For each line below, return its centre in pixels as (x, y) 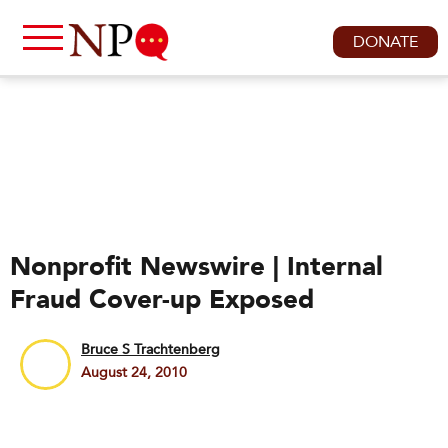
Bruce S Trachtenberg (150, 349)
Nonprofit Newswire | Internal (196, 267)
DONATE (385, 42)
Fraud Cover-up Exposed (162, 300)
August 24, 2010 (134, 372)
